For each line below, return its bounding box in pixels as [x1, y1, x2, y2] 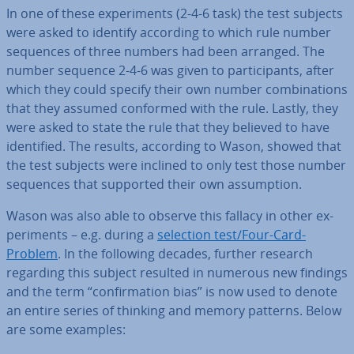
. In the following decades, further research [58, 245, 313, 262]
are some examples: [6, 321, 126, 338]
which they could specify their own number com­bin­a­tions [6, 81, 348, 98]
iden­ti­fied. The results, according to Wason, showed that [6, 137, 341, 155]
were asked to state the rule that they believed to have [6, 119, 330, 136]
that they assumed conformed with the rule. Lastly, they [6, 100, 338, 117]
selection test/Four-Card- [157, 226, 306, 243]
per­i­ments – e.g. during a [6, 226, 157, 243]
